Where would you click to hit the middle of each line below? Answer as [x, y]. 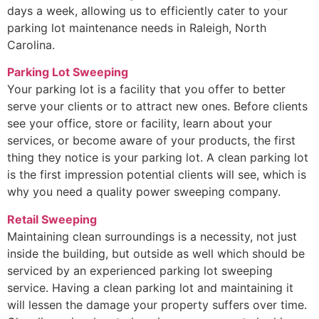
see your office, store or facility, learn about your [140, 124]
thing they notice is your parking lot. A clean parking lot [158, 158]
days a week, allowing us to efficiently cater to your [147, 11]
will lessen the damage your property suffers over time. [157, 304]
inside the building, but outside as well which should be [156, 253]
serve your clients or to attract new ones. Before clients [157, 106]
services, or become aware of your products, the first [151, 141]
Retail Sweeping [52, 219]
